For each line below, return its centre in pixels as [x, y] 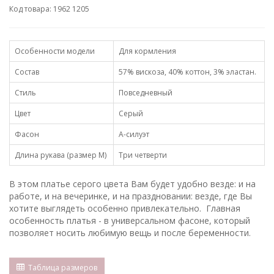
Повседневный [146, 93]
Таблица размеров [61, 267]
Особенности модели [55, 51]
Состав [27, 72]
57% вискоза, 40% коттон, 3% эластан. [187, 72]
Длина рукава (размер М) [61, 155]
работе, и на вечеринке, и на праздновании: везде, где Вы [131, 196]
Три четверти [143, 155]
